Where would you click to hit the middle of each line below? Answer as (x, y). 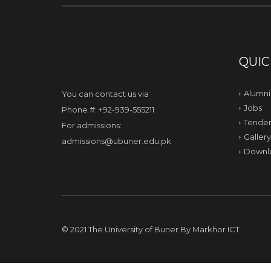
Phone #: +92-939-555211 (108, 109)
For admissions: (92, 125)
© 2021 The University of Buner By (127, 230)
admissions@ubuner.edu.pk (116, 141)
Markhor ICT (216, 230)
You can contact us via (105, 94)
